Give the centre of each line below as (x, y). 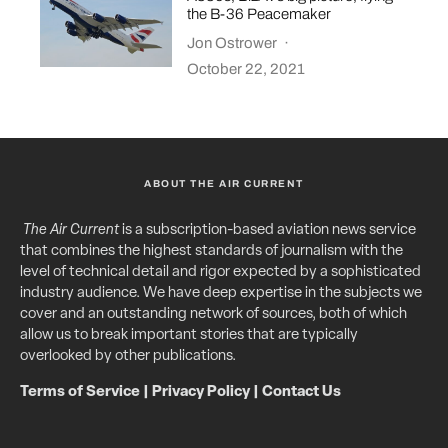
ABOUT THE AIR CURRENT (224, 183)
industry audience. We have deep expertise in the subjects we (221, 293)
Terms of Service (80, 392)
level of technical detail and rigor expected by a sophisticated (220, 272)
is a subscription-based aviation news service (267, 230)
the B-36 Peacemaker (259, 13)
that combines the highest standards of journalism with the (211, 251)
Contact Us (301, 392)
